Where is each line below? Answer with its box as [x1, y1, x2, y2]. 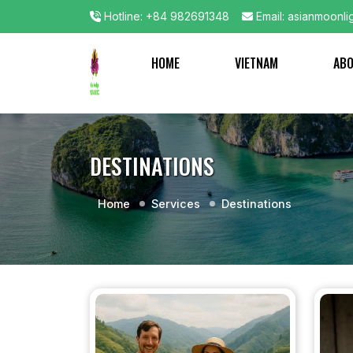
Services [151, 196, 200, 210]
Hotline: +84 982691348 [101, 9, 229, 24]
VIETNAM [234, 53, 278, 72]
